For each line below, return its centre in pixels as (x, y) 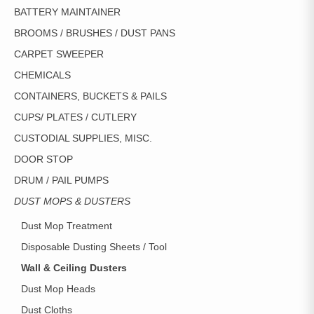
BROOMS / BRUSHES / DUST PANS (95, 33)
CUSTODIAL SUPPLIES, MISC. (83, 138)
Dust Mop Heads (58, 289)
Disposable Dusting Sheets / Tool (94, 247)
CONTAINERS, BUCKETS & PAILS (90, 96)
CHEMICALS (42, 75)
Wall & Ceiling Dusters (74, 268)
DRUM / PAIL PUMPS (61, 180)
